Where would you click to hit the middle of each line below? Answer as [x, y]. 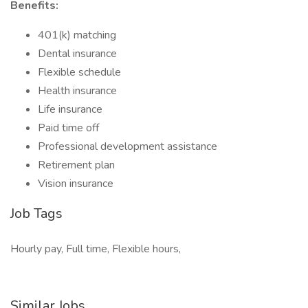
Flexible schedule [79, 72]
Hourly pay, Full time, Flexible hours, [96, 249]
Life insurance [70, 109]
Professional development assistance [128, 146]
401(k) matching [77, 35]
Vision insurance [76, 184]
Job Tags [36, 213]
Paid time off [68, 128]
